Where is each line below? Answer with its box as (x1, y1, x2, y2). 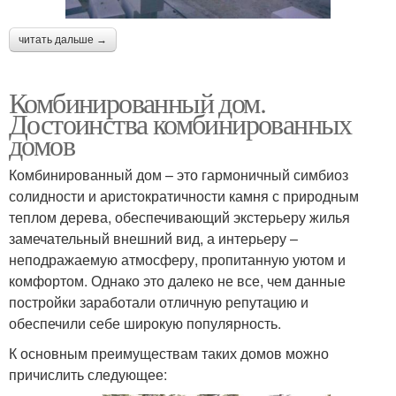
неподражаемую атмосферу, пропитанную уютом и (9, 249, 346, 270)
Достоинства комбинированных (9, 104, 352, 143)
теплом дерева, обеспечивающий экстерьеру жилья (9, 207, 350, 228)
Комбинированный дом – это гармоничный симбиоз (9, 164, 348, 186)
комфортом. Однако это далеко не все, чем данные (9, 270, 346, 292)
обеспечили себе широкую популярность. (9, 313, 281, 334)
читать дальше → (19, 34, 107, 47)
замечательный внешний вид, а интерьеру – (9, 228, 298, 249)
